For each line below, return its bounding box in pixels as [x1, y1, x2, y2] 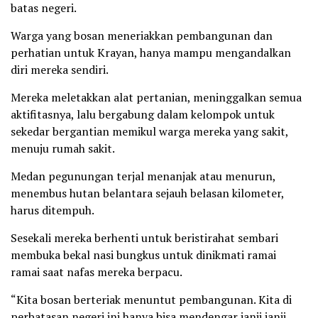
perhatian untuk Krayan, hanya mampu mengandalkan [11, 44, 291, 60]
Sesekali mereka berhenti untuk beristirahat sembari [11, 229, 278, 246]
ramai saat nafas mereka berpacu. [11, 263, 182, 280]
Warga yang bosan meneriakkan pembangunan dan [11, 27, 273, 43]
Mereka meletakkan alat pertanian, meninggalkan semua [11, 89, 302, 105]
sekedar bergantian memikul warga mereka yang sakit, [11, 123, 288, 139]
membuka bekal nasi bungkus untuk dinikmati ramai [11, 246, 276, 263]
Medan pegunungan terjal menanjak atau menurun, [11, 168, 275, 184]
